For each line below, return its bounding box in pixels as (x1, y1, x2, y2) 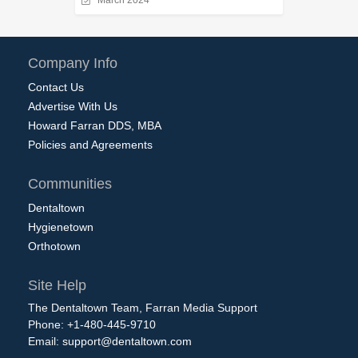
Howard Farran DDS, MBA (28, 119, 161, 132)
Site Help (28, 277, 86, 293)
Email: (28, 335, 62, 348)
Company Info (28, 55, 117, 71)
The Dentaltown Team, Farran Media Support (28, 301, 257, 314)
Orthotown (28, 240, 81, 253)
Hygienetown (28, 221, 93, 233)
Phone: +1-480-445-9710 (28, 318, 156, 331)
